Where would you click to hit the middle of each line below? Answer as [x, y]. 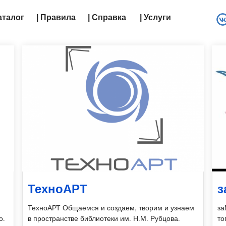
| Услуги [155, 17]
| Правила [56, 17]
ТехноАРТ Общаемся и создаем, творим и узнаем [111, 207]
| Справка [107, 17]
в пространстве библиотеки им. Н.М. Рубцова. [104, 218]
